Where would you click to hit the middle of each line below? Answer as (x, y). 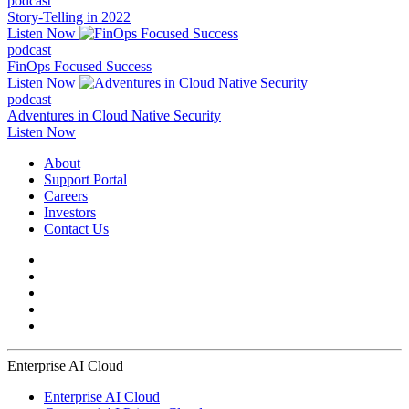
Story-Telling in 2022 (69, 17)
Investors (70, 213)
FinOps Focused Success (79, 67)
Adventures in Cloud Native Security (114, 116)
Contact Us (76, 229)
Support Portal (85, 180)
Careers (66, 196)
